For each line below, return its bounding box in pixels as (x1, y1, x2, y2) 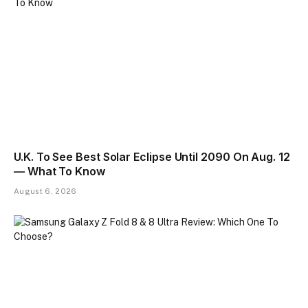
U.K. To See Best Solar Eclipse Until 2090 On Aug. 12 (14, 150, 290, 164)
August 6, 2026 (14, 187, 77, 196)
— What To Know (14, 164, 105, 179)
